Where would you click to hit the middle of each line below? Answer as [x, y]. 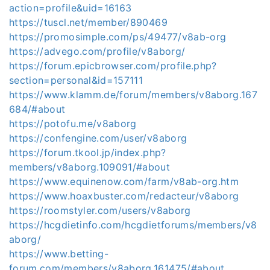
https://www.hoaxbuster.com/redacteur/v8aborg [124, 196]
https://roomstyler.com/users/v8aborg [100, 210]
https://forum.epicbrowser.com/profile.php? [113, 65]
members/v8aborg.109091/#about [90, 167]
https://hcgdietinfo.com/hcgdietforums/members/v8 [133, 224]
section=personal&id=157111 [76, 80]
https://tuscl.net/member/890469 [88, 22]
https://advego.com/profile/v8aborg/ [97, 51]
